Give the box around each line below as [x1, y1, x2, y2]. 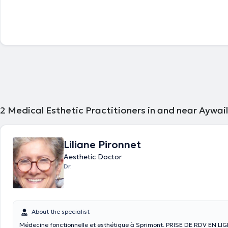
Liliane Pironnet [64, 138, 141, 151]
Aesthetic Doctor [64, 152, 122, 161]
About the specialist [32, 208, 90, 215]
